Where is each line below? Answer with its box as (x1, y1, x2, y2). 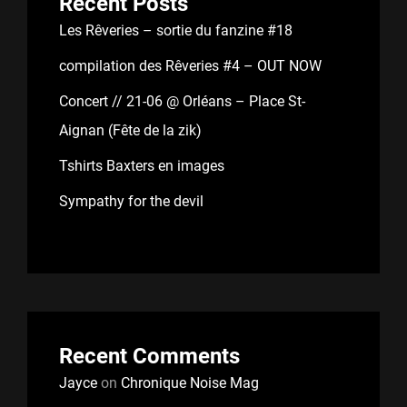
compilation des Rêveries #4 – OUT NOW (59, 57, 322, 74)
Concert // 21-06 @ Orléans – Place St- (59, 93, 305, 110)
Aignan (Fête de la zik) (59, 122, 202, 139)
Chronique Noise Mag (121, 374, 259, 392)
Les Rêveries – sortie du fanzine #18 (59, 22, 293, 39)
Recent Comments (59, 343, 240, 369)
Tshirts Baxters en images (59, 157, 224, 174)
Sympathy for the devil (59, 193, 203, 210)
